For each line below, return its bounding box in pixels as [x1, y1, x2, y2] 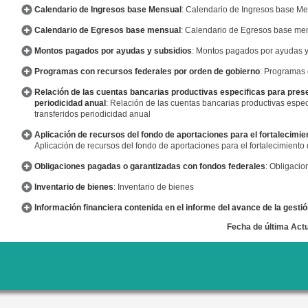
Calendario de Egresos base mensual [34, 25, 181, 35]
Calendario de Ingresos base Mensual [34, 5, 181, 14]
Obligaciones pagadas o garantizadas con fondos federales [34, 162, 265, 171]
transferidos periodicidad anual [34, 109, 151, 119]
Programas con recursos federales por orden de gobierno [34, 67, 260, 76]
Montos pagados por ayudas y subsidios [34, 46, 192, 56]
